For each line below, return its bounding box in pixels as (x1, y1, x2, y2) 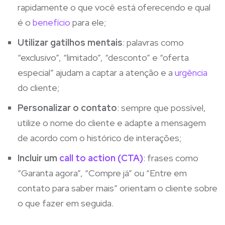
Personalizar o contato (18, 101, 117, 114)
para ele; (70, 16, 106, 28)
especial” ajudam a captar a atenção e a (18, 66, 175, 78)
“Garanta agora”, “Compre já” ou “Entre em (18, 167, 187, 179)
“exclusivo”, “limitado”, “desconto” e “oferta (18, 51, 189, 63)
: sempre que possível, (117, 101, 206, 114)
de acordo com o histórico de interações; (18, 132, 181, 144)
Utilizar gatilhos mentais (18, 36, 123, 48)
